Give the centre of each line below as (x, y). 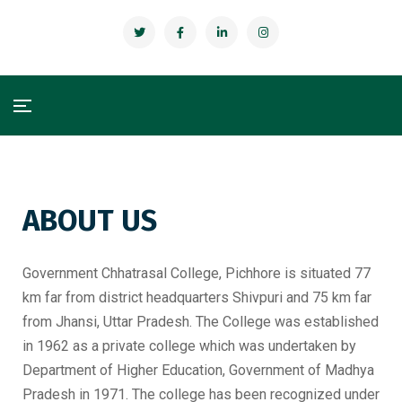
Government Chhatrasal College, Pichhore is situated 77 (197, 273)
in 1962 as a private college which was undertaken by (189, 346)
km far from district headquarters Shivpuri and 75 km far (197, 297)
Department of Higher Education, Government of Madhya (198, 370)
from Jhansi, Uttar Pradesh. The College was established (201, 322)
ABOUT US (90, 221)
